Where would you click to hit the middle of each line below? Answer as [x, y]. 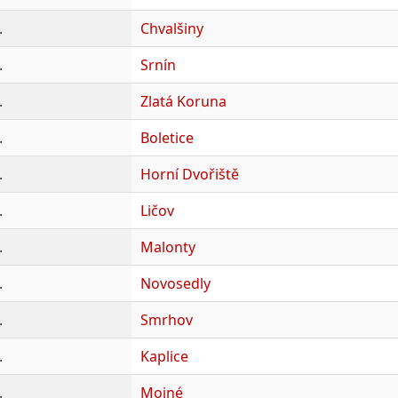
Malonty [167, 247]
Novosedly [175, 283]
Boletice [167, 137]
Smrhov [166, 319]
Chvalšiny [171, 28]
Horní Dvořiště [189, 174]
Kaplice [164, 356]
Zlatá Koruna [183, 101]
